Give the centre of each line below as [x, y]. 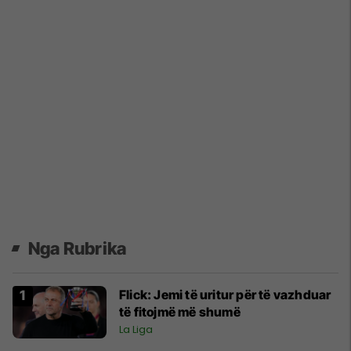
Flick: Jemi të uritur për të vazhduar [225, 294]
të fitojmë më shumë [180, 311]
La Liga [136, 329]
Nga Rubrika [78, 248]
